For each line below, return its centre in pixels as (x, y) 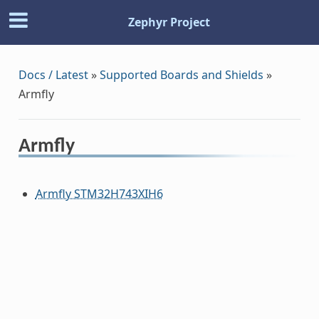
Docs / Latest (53, 74)
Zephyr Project (169, 22)
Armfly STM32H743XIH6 (99, 193)
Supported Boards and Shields (181, 74)
